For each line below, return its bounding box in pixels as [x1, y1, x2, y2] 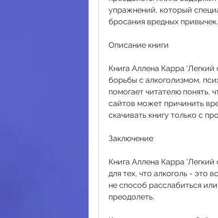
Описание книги [109, 40, 169, 50]
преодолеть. [109, 192, 154, 201]
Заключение [109, 133, 153, 143]
